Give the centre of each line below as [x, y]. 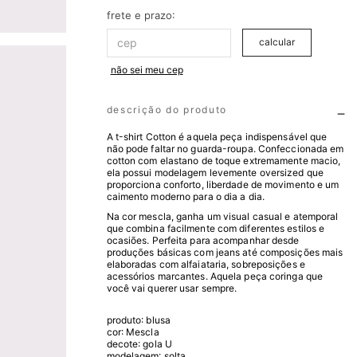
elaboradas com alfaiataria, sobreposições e [206, 264]
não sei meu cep [147, 69]
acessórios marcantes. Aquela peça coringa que [215, 276]
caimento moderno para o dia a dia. [185, 196]
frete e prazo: [141, 15]
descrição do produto [167, 109]
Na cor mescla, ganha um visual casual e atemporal [222, 216]
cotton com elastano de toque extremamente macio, [224, 160]
